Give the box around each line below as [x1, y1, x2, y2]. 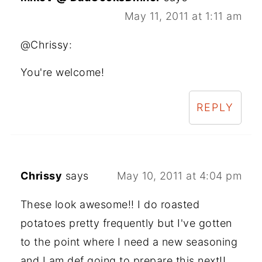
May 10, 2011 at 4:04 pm [116, 169, 242, 182]
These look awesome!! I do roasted [20, 198, 200, 211]
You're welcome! [20, 65, 105, 78]
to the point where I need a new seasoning [20, 235, 238, 248]
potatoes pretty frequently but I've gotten [20, 216, 232, 229]
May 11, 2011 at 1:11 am [124, 9, 242, 22]
